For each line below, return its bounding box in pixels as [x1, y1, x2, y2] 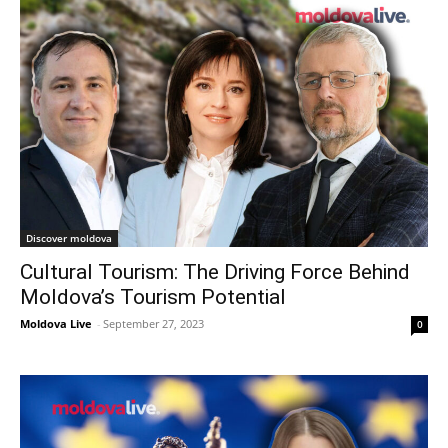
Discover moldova [26, 231, 112, 246]
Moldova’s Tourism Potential [20, 285, 286, 310]
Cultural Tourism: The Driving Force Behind [20, 260, 410, 285]
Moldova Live [20, 316, 92, 332]
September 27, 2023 [103, 316, 204, 332]
